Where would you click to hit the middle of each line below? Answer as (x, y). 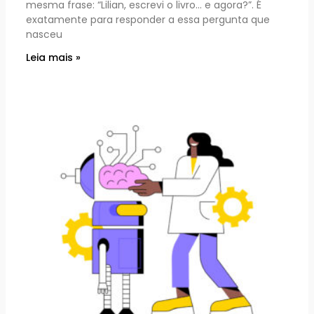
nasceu (45, 34)
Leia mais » (54, 57)
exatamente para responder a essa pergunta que (148, 19)
